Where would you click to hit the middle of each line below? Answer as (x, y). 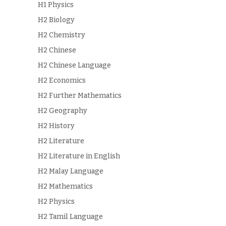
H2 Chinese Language (74, 65)
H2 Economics (62, 80)
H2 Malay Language (70, 171)
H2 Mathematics (65, 186)
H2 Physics (56, 201)
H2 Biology (56, 20)
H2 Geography (62, 110)
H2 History (56, 126)
